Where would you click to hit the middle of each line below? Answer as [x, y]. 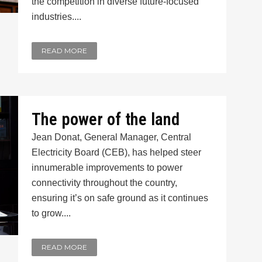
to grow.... [51, 213]
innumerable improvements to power [107, 168]
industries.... [56, 17]
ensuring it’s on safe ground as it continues [120, 198]
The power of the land [105, 119]
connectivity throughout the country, [104, 183]
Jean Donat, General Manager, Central [111, 137]
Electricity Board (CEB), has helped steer [116, 152]
